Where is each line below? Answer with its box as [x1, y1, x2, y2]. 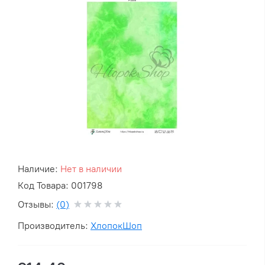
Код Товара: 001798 [18, 180, 102, 192]
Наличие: [18, 163, 60, 175]
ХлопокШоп [91, 220, 142, 232]
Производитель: [18, 220, 91, 232]
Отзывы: [18, 199, 56, 211]
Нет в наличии [60, 163, 122, 175]
